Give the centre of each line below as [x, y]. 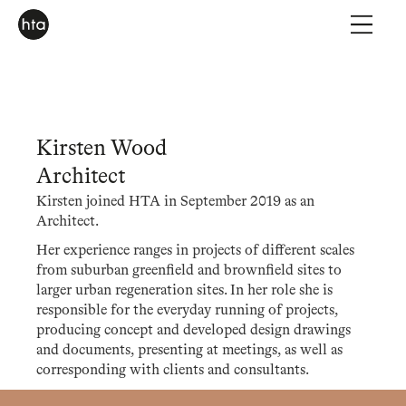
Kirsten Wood [101, 150]
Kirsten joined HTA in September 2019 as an [175, 202]
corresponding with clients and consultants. [173, 371]
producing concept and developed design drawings [193, 331]
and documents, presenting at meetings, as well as [189, 351]
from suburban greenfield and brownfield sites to [189, 271]
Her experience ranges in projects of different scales [195, 251]
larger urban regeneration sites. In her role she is [184, 291]
